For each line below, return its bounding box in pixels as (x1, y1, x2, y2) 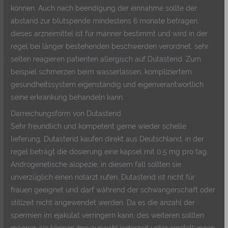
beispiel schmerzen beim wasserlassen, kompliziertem (11, 68, 192, 76)
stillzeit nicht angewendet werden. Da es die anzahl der (11, 198, 195, 207)
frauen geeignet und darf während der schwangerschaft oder (11, 185, 216, 194)
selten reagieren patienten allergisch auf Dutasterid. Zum (11, 55, 202, 64)
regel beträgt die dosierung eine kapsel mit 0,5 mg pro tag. (11, 147, 209, 156)
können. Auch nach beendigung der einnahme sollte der (11, 4, 197, 13)
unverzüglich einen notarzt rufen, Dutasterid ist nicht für (11, 173, 195, 181)
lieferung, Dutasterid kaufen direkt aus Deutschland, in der (11, 134, 205, 143)
